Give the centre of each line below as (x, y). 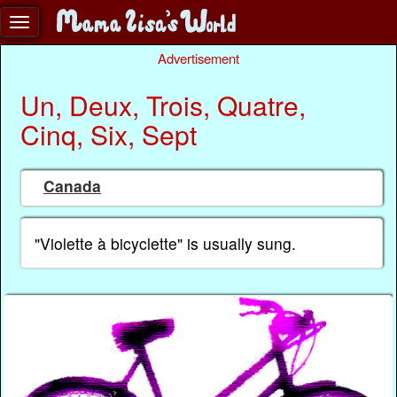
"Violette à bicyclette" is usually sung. (165, 243)
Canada (72, 186)
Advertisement (198, 58)
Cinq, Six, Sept (108, 134)
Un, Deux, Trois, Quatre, (163, 105)
